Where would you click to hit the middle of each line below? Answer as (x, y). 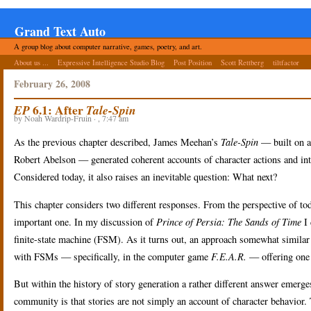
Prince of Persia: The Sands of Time (230, 221)
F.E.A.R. (230, 256)
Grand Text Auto (60, 32)
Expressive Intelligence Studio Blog (111, 63)
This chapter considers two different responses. (109, 204)
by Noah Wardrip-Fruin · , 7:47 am (71, 118)
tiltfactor (286, 63)
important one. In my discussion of (85, 221)
